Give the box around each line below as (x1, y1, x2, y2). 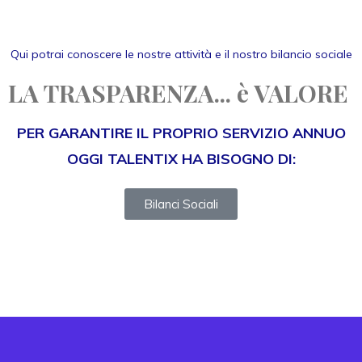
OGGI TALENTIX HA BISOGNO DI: (66, 149, 296, 168)
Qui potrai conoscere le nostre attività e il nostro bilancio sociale (10, 47, 352, 61)
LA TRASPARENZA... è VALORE (8, 77, 348, 108)
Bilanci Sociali (144, 196, 218, 212)
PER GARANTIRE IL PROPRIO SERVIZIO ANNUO (16, 124, 346, 142)
